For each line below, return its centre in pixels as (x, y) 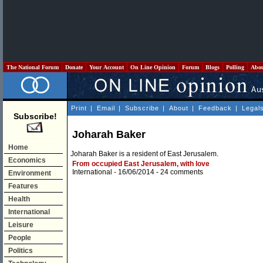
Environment (30, 173)
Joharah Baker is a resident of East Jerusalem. (144, 154)
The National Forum (33, 67)
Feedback (215, 108)
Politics (21, 251)
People (20, 238)
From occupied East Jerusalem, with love (141, 164)
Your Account (107, 67)
